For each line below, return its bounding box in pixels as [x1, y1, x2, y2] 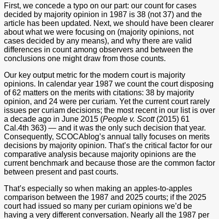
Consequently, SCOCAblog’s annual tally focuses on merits [4, 132, 210, 141]
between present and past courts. [4, 167, 118, 176]
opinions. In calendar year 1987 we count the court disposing [4, 79, 214, 88]
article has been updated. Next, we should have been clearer [4, 19, 214, 27]
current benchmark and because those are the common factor [4, 158, 215, 167]
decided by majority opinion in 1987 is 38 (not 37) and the [4, 10, 202, 19]
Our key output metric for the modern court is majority [4, 70, 185, 79]
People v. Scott [103, 114, 154, 123]
